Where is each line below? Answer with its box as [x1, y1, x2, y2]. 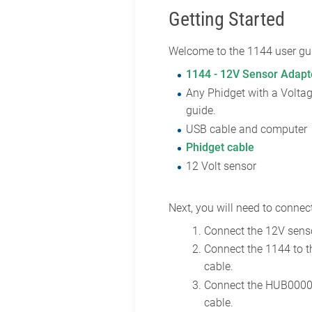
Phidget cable [186, 141, 255, 155]
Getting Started [168, 8, 285, 31]
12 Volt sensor [186, 159, 257, 173]
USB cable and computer [186, 122, 308, 136]
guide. [186, 104, 217, 117]
